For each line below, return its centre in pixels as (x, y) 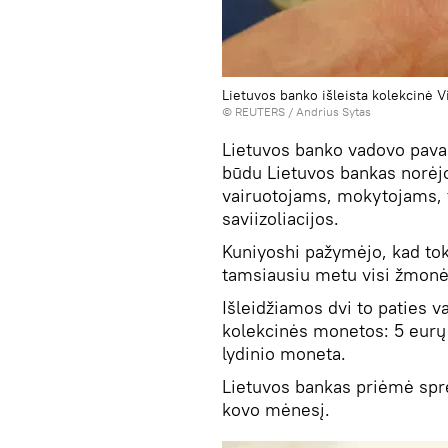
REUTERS (260, 111)
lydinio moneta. (284, 353)
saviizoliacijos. (280, 218)
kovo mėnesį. (276, 409)
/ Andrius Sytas (328, 111)
